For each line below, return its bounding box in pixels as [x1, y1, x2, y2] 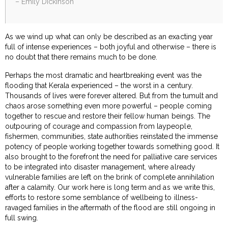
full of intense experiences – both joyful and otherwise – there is [5, 42, 216, 51]
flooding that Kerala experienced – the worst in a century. [5, 81, 193, 90]
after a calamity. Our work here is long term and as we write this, [5, 183, 215, 191]
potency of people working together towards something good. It [5, 142, 219, 151]
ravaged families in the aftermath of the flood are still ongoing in [5, 203, 215, 212]
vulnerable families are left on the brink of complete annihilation [5, 173, 214, 181]
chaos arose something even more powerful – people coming [5, 101, 212, 110]
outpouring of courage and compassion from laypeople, [5, 122, 192, 130]
